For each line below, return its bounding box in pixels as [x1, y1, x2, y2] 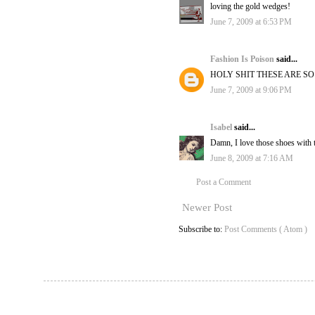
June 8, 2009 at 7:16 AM [210, 153, 293, 164]
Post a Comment [196, 177, 251, 188]
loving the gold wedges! [210, 1, 290, 12]
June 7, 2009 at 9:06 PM [210, 85, 292, 96]
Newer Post [182, 202, 232, 214]
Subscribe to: [179, 224, 224, 235]
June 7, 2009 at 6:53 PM [210, 17, 292, 27]
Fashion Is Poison [210, 54, 276, 65]
